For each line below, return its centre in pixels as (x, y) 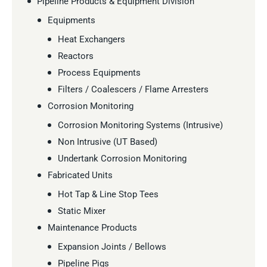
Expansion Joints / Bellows (112, 246)
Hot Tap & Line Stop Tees (108, 194)
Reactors (75, 56)
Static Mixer (81, 211)
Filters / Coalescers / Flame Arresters (133, 89)
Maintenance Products (92, 227)
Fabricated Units (80, 175)
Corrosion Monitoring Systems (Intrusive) (140, 125)
